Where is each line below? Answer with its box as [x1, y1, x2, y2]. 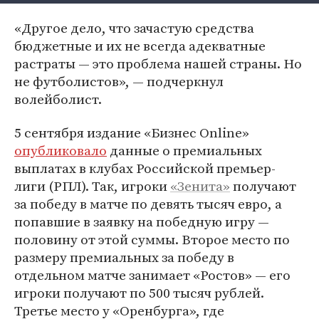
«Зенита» [170, 177, 230, 195]
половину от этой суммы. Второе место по [14, 230, 290, 249]
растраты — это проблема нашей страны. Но [14, 54, 302, 73]
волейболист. [14, 90, 102, 108]
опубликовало [14, 141, 107, 159]
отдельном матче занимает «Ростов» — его [14, 266, 291, 284]
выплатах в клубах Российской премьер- [14, 159, 276, 177]
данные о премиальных [107, 141, 262, 159]
